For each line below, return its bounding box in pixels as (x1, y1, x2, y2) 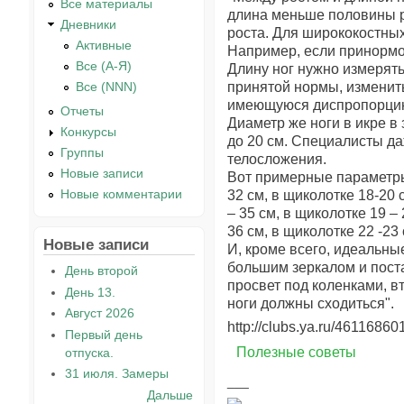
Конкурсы (60, 124, 117, 140)
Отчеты (60, 104, 105, 119)
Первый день (64, 326, 142, 342)
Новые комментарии (60, 186, 183, 201)
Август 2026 (64, 306, 134, 321)
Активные (76, 37, 133, 52)
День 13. (64, 284, 115, 299)
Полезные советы (235, 344, 356, 360)
